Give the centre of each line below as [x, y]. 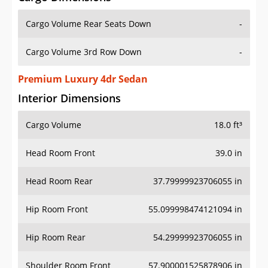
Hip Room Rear [56, 237]
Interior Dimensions [69, 98]
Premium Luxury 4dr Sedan [83, 79]
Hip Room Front [57, 209]
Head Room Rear [59, 181]
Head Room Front [60, 153]
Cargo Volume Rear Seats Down [89, 24]
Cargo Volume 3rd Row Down [84, 52]
